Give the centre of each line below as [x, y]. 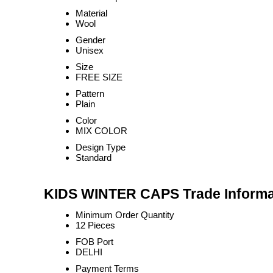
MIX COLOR [101, 131]
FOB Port [94, 242]
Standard [94, 158]
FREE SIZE [99, 77]
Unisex [90, 50]
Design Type [101, 147]
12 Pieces [95, 225]
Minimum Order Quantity [125, 215]
